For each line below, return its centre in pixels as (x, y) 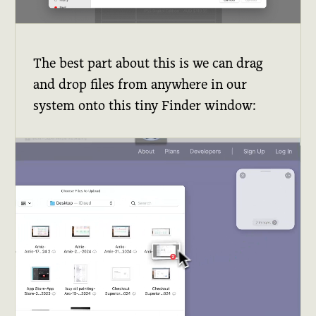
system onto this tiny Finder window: (145, 105)
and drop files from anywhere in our (140, 84)
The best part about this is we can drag (148, 63)
